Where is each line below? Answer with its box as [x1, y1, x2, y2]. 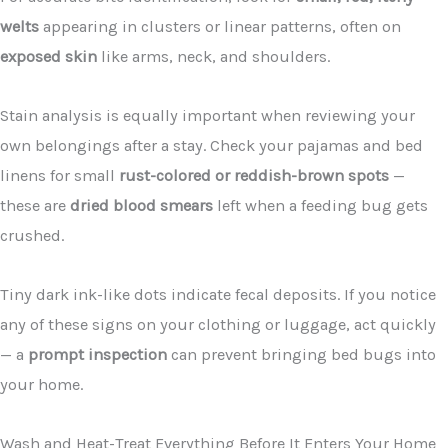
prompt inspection [28, 344, 167, 364]
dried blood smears [70, 196, 213, 216]
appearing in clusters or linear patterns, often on [39, 17, 401, 37]
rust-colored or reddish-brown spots [119, 166, 389, 186]
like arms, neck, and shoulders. [97, 47, 330, 67]
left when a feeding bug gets [213, 196, 428, 216]
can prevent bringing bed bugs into [167, 344, 436, 364]
